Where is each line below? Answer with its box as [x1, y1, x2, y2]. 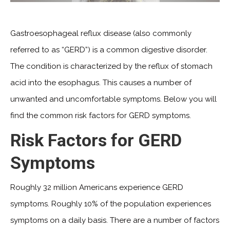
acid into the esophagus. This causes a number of [10, 78, 191, 87]
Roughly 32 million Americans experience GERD [10, 182, 183, 192]
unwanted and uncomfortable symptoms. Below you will [10, 94, 217, 104]
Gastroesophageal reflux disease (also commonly [10, 28, 191, 38]
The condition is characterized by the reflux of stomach [10, 61, 213, 71]
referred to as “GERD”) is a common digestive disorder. [10, 45, 207, 54]
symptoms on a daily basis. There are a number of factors [10, 215, 219, 225]
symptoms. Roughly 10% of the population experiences [10, 199, 211, 208]
